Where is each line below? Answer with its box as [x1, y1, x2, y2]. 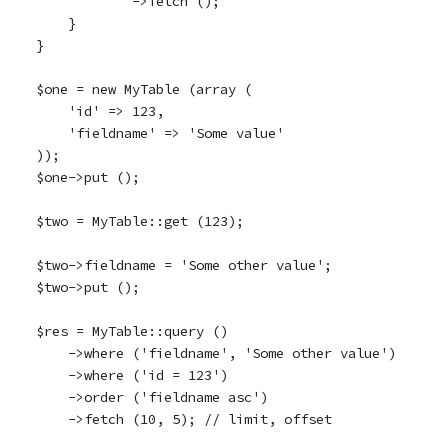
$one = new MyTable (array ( [35, 80, 252, 98]
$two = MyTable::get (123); [35, 212, 244, 230]
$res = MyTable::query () [35, 322, 228, 340]
